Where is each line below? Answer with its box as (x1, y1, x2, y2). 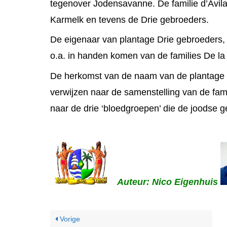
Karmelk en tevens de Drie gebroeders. (50, 15, 209, 25)
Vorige (58, 214, 80, 223)
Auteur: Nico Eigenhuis (112, 176, 220, 187)
